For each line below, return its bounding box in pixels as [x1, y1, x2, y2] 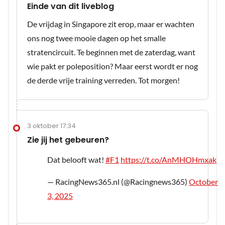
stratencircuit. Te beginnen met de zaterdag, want [27, 47, 195, 57]
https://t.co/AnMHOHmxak [121, 155, 216, 165]
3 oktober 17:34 [27, 121, 76, 131]
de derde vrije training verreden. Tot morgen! [27, 75, 180, 85]
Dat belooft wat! [47, 155, 105, 165]
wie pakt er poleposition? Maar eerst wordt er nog [27, 61, 198, 71]
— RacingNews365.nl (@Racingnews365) [47, 177, 189, 187]
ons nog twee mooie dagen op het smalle [27, 33, 166, 43]
